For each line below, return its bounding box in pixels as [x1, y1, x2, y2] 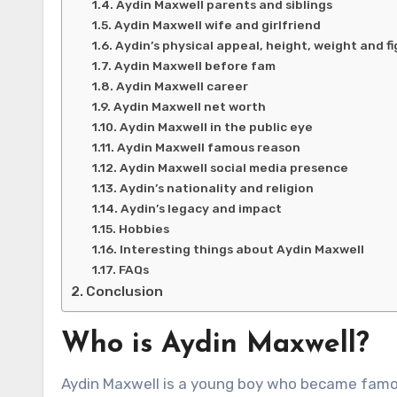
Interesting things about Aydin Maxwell [119, 241, 364, 256]
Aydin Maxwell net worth [113, 98, 266, 113]
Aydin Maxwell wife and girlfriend [113, 17, 321, 32]
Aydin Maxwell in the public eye [119, 119, 313, 134]
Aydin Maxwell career [115, 78, 248, 93]
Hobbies [118, 221, 169, 236]
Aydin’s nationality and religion [119, 180, 314, 195]
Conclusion [86, 283, 164, 300]
